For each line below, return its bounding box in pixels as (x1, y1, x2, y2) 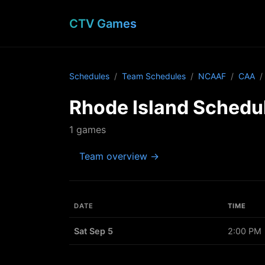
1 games (69, 123, 106, 135)
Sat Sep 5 (74, 225, 113, 236)
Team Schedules (122, 71, 186, 81)
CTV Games (69, 16, 137, 31)
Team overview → (79, 150, 159, 162)
